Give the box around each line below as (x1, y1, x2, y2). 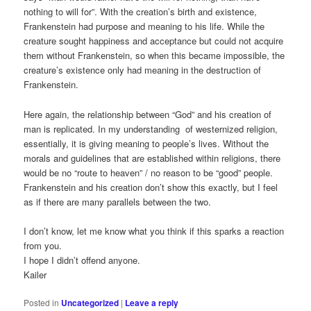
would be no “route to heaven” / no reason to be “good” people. (24, 165, 274, 179)
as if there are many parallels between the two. (24, 194, 212, 208)
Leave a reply (125, 296, 179, 309)
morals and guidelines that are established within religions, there (24, 151, 281, 165)
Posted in (24, 296, 60, 308)
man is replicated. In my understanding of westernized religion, (24, 121, 278, 135)
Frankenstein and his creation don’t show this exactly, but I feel (24, 180, 278, 194)
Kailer (24, 267, 47, 281)
